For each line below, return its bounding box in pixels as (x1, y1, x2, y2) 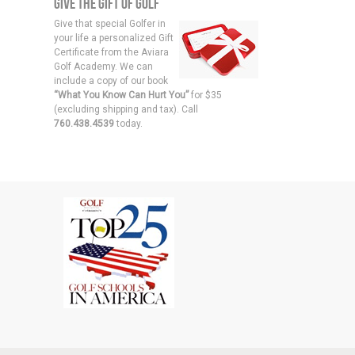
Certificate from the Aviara (53, 47, 169, 59)
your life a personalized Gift (53, 32, 174, 44)
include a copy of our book (53, 75, 168, 87)
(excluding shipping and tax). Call (53, 104, 198, 116)
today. (113, 118, 143, 130)
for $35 (188, 90, 222, 101)
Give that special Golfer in (53, 18, 166, 30)
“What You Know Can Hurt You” (53, 90, 189, 101)
